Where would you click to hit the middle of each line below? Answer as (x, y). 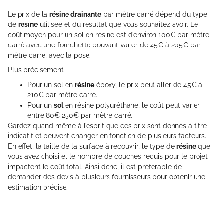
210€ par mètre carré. (62, 95)
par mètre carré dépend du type (154, 14)
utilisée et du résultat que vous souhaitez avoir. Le (118, 25)
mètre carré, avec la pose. (49, 55)
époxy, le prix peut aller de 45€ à (148, 85)
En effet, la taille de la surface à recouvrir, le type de (92, 146)
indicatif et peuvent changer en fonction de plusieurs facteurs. (107, 136)
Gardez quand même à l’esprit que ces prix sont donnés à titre (107, 126)
